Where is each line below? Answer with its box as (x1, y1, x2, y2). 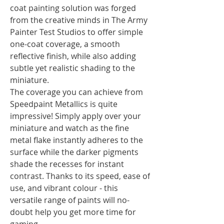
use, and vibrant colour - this (10, 182, 118, 193)
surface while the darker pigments (10, 146, 138, 157)
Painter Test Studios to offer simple (10, 26, 143, 37)
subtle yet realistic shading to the (10, 62, 135, 73)
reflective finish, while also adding (10, 50, 136, 61)
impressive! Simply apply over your (10, 110, 141, 121)
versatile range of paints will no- (10, 194, 129, 205)
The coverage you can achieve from (10, 86, 143, 97)
